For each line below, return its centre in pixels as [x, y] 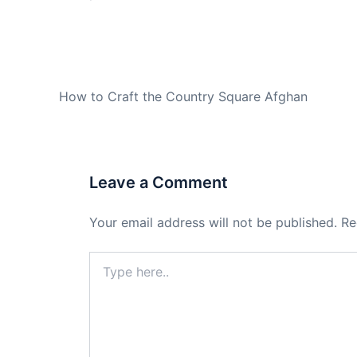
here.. [103, 274]
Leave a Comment [159, 182]
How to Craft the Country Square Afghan [183, 96]
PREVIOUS [101, 73]
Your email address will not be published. [213, 222]
